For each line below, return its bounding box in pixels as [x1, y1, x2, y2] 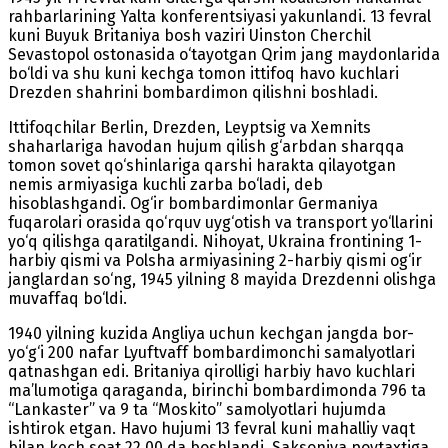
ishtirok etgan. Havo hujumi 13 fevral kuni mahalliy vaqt [8, 418, 415, 438]
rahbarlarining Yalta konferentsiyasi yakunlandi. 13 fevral [8, 6, 431, 26]
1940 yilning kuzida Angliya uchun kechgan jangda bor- [8, 323, 414, 343]
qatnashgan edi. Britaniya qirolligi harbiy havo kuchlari [8, 361, 415, 381]
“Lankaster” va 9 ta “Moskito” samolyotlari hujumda [8, 399, 386, 419]
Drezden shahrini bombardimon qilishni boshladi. [8, 82, 378, 102]
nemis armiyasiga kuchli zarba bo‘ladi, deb [8, 174, 323, 194]
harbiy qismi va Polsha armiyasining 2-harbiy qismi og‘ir [8, 250, 422, 270]
